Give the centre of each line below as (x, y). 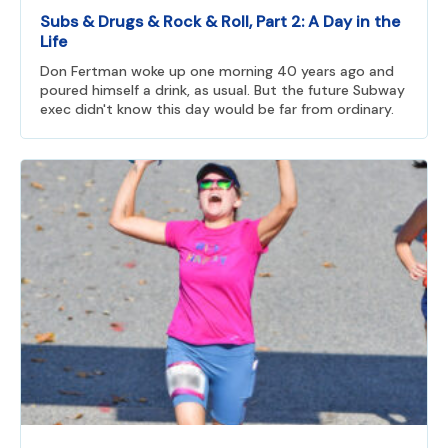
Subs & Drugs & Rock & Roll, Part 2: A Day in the (220, 22)
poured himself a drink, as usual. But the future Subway (222, 90)
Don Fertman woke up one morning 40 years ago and (217, 71)
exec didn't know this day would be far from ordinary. (217, 109)
